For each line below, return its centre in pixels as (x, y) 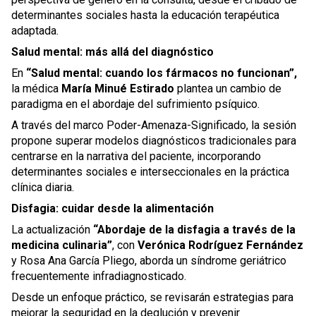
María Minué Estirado (119, 89)
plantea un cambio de (229, 89)
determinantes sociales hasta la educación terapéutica (145, 15)
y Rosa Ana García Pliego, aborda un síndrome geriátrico (149, 261)
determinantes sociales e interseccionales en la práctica (150, 172)
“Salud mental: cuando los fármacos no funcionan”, (162, 73)
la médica (36, 89)
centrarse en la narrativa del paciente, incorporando (136, 156)
